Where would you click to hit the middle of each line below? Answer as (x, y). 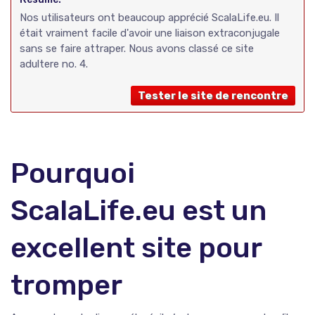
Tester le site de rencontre (213, 95)
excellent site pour (136, 247)
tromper (66, 285)
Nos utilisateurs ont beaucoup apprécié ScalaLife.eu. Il (149, 17)
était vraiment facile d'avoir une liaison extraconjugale (150, 33)
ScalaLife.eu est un (139, 210)
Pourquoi (73, 173)
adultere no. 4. (54, 64)
